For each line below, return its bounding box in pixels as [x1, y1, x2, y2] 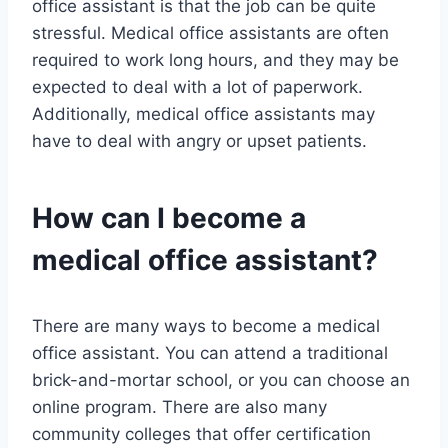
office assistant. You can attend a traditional [32, 343, 388, 364]
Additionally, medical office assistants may [32, 104, 375, 125]
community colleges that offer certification [32, 424, 371, 445]
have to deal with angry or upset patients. [32, 131, 367, 152]
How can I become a [32, 201, 306, 236]
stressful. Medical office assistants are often [32, 23, 389, 44]
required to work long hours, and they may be [32, 50, 399, 71]
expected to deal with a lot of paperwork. [32, 77, 363, 98]
